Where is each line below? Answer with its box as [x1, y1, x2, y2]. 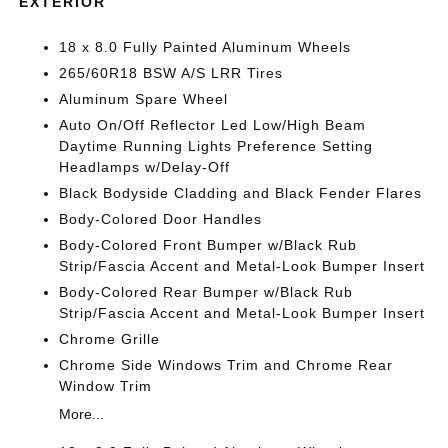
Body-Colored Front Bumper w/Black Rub [59, 237, 358, 253]
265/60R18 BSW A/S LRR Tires [59, 65, 284, 81]
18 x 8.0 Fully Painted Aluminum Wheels [59, 39, 352, 55]
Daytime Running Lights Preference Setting [59, 138, 374, 154]
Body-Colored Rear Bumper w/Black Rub [59, 284, 354, 300]
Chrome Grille [59, 331, 161, 347]
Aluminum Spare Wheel [59, 91, 229, 107]
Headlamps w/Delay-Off [59, 159, 231, 175]
